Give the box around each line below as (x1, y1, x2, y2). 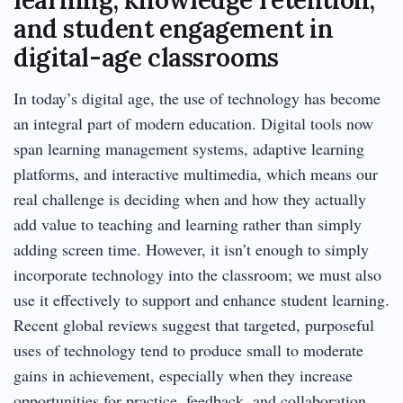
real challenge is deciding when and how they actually (13, 187, 366, 210)
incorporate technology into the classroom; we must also (13, 263, 381, 285)
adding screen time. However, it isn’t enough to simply (13, 237, 369, 260)
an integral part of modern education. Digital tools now (13, 112, 373, 134)
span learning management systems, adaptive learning (13, 137, 364, 159)
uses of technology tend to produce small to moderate (13, 338, 363, 361)
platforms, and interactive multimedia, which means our (13, 162, 378, 184)
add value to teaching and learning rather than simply (13, 212, 362, 235)
